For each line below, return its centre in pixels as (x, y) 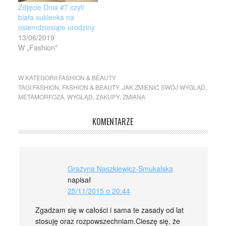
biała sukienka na (46, 17)
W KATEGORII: (38, 78)
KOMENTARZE (113, 122)
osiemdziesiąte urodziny (56, 27)
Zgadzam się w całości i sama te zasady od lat (109, 210)
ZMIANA (134, 97)
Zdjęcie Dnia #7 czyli (51, 7)
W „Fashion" (38, 48)
